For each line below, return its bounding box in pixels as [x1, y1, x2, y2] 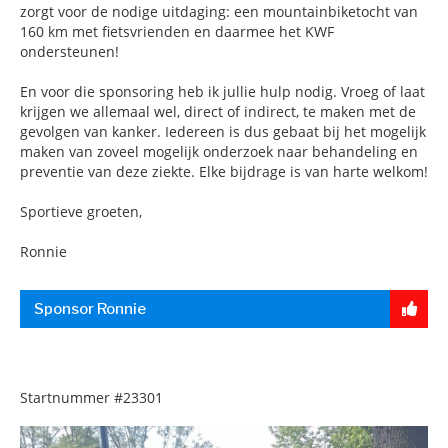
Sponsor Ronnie [34, 300, 146, 318]
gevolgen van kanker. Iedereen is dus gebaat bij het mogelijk [20, 122, 426, 141]
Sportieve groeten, [20, 202, 142, 221]
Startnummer [20, 388, 110, 407]
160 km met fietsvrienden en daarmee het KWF [20, 22, 334, 41]
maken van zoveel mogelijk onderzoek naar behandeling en [20, 142, 418, 161]
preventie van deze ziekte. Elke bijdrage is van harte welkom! [20, 162, 428, 181]
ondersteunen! [20, 42, 119, 61]
